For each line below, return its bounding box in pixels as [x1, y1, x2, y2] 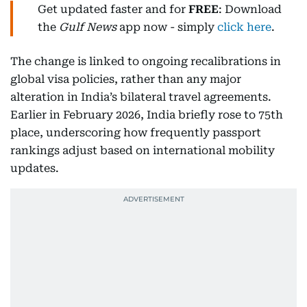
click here [217, 20, 271, 34]
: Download [219, 2, 282, 16]
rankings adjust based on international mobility [10, 143, 275, 157]
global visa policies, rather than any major [10, 72, 241, 86]
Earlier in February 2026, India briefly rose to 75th [10, 108, 283, 121]
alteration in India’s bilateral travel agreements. [10, 90, 271, 103]
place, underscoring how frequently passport [10, 125, 261, 139]
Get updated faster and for [38, 2, 188, 16]
